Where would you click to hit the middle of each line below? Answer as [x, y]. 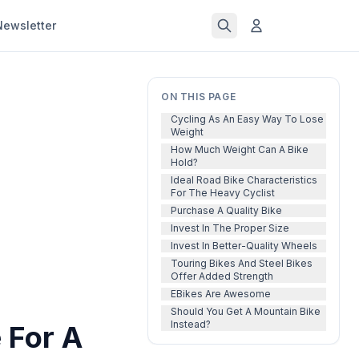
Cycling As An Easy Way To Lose [247, 119]
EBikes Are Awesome [221, 294]
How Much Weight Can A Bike [240, 149]
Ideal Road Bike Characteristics [244, 180]
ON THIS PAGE [199, 97]
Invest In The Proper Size [230, 228]
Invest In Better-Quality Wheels [244, 246]
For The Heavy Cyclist [223, 193]
